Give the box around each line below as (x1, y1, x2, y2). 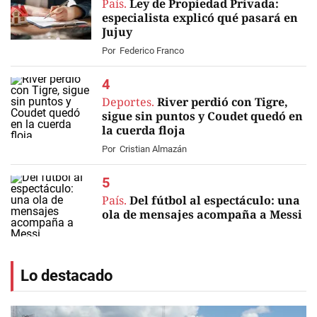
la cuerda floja (102, 122, 185, 138)
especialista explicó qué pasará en (102, 10, 298, 25)
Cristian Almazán (120, 144, 187, 154)
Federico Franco (120, 45, 184, 56)
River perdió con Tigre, (157, 94, 288, 110)
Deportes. (102, 94, 157, 110)
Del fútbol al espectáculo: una (129, 192, 300, 208)
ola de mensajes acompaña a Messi (102, 207, 302, 222)
